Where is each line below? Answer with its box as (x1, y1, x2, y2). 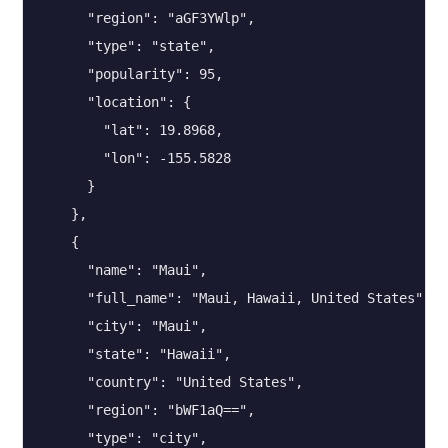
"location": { (39, 94, 191, 110)
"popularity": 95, (39, 66, 223, 82)
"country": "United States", (39, 374, 303, 390)
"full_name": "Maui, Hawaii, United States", (39, 290, 431, 306)
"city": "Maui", (39, 318, 207, 334)
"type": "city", (39, 430, 207, 446)
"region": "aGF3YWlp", (39, 10, 255, 26)
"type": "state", (39, 38, 215, 54)
